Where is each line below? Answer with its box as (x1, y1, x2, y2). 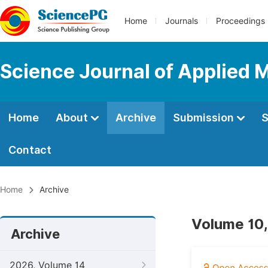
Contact (8, 144, 51, 156)
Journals (165, 16, 198, 26)
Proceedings (216, 16, 265, 26)
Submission (173, 111, 236, 124)
